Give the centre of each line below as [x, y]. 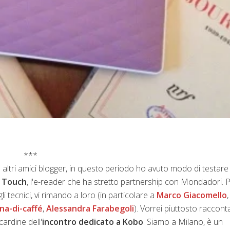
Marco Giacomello [192, 195]
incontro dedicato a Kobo [93, 222]
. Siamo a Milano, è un [183, 222]
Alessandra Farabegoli [90, 208]
